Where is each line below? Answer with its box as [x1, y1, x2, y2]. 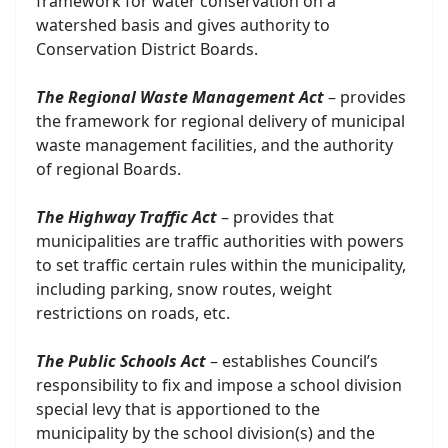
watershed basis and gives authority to [36, 14, 330, 36]
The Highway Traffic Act [36, 206, 217, 228]
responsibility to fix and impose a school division [36, 374, 402, 396]
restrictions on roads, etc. [36, 302, 230, 324]
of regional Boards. [36, 158, 181, 180]
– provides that [221, 206, 334, 228]
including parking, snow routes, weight [36, 278, 332, 300]
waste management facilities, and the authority [36, 134, 393, 156]
